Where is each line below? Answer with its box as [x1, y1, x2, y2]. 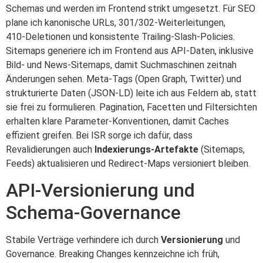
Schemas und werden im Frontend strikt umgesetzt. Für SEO [6, 2, 255, 14]
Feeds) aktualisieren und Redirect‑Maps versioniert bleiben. [6, 157, 250, 169]
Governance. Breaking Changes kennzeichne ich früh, [6, 248, 220, 260]
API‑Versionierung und [6, 179, 195, 202]
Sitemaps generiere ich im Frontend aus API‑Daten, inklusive [6, 45, 254, 56]
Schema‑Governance [6, 201, 181, 224]
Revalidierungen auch [6, 143, 95, 155]
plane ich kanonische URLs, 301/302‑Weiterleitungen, [6, 16, 225, 28]
